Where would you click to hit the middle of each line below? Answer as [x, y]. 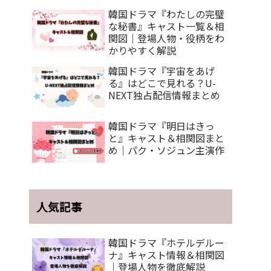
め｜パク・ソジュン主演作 [166, 150]
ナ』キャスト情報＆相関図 [166, 255]
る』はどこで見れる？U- [162, 83]
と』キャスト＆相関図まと [166, 138]
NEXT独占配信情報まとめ [164, 95]
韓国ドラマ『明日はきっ [162, 126]
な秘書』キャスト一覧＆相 [166, 26]
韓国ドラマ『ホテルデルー [166, 243]
